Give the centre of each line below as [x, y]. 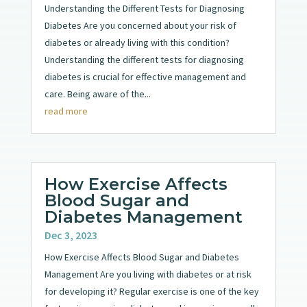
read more [66, 111]
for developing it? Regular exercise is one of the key [151, 291]
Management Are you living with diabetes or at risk [148, 274]
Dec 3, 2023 [71, 235]
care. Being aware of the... [97, 94]
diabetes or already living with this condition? [137, 43]
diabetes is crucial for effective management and [145, 77]
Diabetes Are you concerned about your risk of [140, 26]
